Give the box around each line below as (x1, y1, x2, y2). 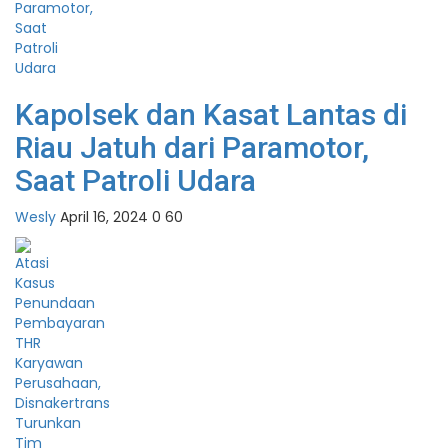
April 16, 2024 (60, 207, 148, 228)
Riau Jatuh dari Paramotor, (15, 130, 369, 166)
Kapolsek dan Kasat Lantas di (15, 97, 407, 133)
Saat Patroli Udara (15, 163, 256, 199)
